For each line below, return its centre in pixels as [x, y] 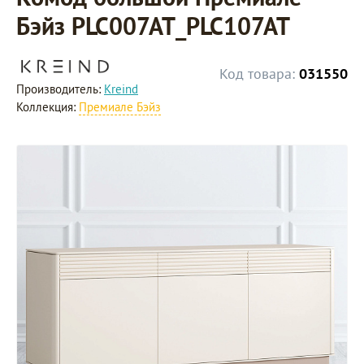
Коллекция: [48, 106]
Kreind [121, 89]
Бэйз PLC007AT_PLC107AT [153, 26]
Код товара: [257, 74]
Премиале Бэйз [120, 106]
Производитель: [60, 89]
